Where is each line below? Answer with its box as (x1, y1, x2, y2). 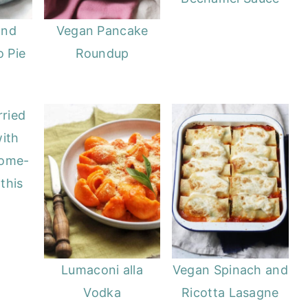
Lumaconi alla (61, 263, 144, 278)
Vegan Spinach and (172, 263, 288, 278)
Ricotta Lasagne (181, 285, 279, 300)
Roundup (75, 45, 129, 60)
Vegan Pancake (56, 23, 148, 38)
